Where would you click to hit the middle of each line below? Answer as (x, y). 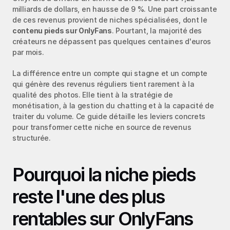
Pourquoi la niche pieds (104, 175)
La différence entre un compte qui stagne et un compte (110, 73)
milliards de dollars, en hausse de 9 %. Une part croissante (115, 9)
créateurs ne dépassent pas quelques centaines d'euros (112, 41)
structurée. (32, 138)
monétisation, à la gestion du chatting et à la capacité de (113, 106)
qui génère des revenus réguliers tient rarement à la (103, 84)
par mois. (28, 52)
